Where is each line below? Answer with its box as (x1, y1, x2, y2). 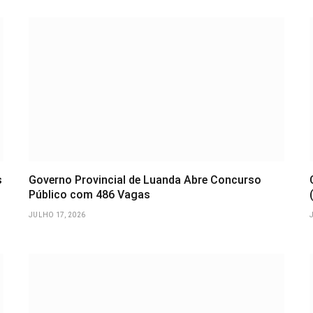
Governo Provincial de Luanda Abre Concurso (29, 173, 261, 187)
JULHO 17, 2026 (29, 211, 86, 219)
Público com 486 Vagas (29, 188, 150, 202)
